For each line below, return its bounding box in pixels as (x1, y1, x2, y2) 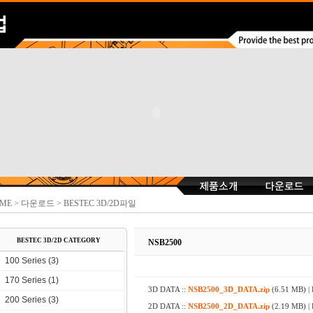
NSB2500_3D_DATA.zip (187, 286, 270, 293)
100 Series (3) (4, 256, 59, 265)
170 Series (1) (4, 275, 59, 285)
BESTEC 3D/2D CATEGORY (17, 237, 101, 244)
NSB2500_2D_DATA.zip (187, 303, 270, 310)
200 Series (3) (4, 295, 59, 305)
